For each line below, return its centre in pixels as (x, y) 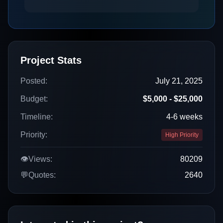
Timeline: (37, 117)
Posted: (34, 81)
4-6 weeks (184, 117)
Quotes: (42, 175)
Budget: (34, 99)
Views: (40, 159)
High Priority (182, 135)
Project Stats (51, 60)
